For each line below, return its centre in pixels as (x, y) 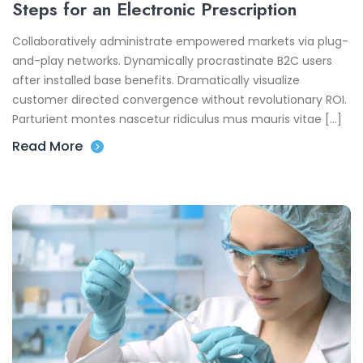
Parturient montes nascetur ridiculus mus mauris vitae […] (177, 120)
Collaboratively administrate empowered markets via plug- (180, 42)
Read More (47, 147)
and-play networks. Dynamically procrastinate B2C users (172, 61)
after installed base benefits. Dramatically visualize (156, 81)
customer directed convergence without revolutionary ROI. (179, 100)
